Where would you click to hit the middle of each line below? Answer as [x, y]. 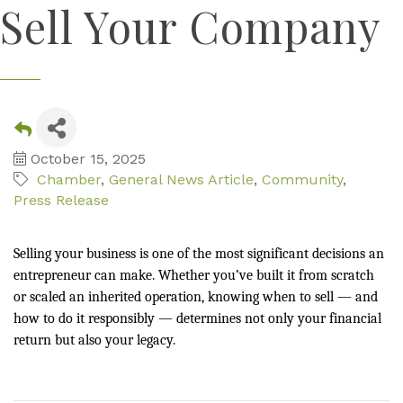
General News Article [181, 179]
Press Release [61, 200]
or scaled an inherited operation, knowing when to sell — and [196, 297]
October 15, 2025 [88, 159]
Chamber [69, 179]
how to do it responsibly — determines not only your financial [197, 318]
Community [302, 179]
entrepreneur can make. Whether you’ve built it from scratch [194, 275]
